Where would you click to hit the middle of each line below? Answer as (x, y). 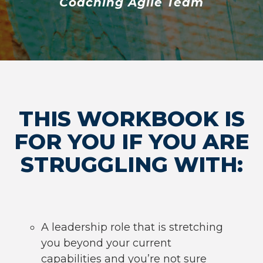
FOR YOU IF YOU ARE (131, 142)
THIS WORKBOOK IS (131, 119)
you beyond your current (106, 243)
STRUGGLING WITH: (131, 165)
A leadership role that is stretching (132, 227)
